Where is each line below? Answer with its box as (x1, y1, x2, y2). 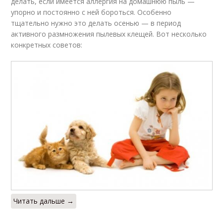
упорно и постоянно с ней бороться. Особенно (11, 7, 172, 17)
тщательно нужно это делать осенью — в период (11, 18, 181, 28)
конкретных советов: (11, 40, 83, 50)
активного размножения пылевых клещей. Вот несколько (11, 29, 207, 39)
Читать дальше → (13, 196, 74, 206)
